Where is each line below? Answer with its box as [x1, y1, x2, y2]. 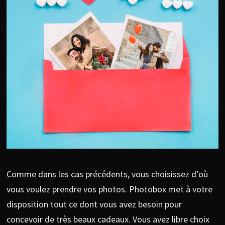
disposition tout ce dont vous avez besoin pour [6, 198, 182, 210]
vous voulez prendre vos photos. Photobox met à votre [6, 183, 212, 195]
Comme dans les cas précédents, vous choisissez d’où [6, 168, 208, 180]
